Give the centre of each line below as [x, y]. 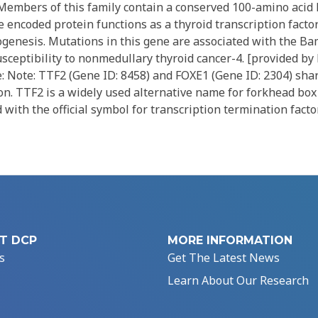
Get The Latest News [224, 258]
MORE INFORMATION [230, 241]
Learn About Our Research [238, 281]
